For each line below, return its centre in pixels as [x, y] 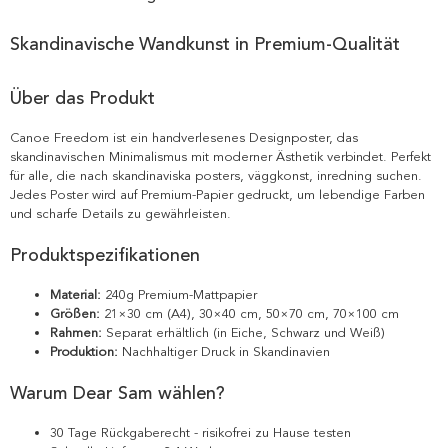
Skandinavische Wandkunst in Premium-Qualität [205, 43]
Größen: [75, 313]
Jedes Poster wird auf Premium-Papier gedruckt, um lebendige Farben [217, 194]
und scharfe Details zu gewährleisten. [120, 213]
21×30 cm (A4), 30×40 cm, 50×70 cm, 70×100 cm [249, 313]
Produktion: [84, 351]
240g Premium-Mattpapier [179, 294]
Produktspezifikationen [105, 254]
